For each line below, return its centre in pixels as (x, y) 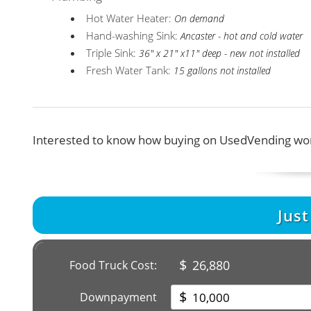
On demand (200, 19)
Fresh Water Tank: (130, 70)
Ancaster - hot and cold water (242, 36)
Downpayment (118, 297)
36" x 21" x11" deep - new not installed (220, 53)
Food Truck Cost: (113, 265)
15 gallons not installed (222, 71)
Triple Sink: (113, 53)
